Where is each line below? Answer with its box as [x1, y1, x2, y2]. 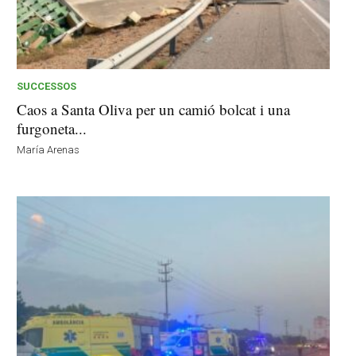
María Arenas [17, 144, 80, 157]
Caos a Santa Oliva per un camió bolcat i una [17, 99, 291, 120]
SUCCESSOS [17, 80, 77, 93]
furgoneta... [17, 118, 87, 139]
